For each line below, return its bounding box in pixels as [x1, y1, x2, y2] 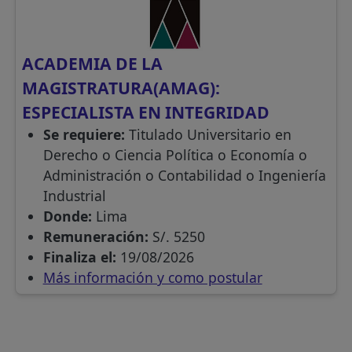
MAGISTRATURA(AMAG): [22, 76, 221, 100]
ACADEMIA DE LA [22, 52, 163, 75]
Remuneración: [42, 227, 152, 247]
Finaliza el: [42, 247, 120, 267]
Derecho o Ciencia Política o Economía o [42, 145, 307, 165]
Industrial [42, 186, 106, 206]
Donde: [42, 207, 96, 226]
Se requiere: [42, 125, 129, 145]
